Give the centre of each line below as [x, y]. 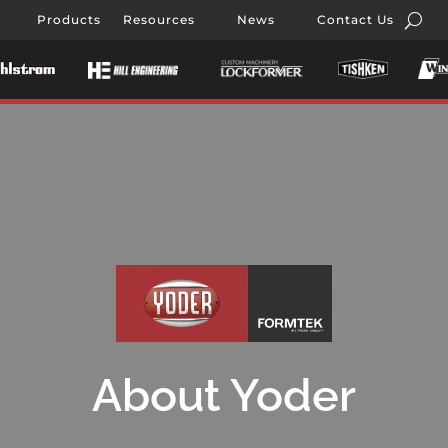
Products [69, 19]
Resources [159, 19]
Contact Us [355, 19]
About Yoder [224, 396]
